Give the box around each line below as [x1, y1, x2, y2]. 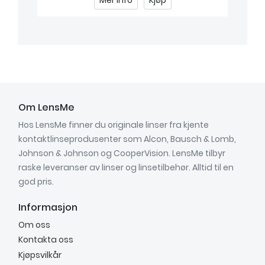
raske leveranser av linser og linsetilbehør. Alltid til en [18, 161, 234, 174]
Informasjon [18, 200, 77, 214]
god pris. [18, 176, 54, 188]
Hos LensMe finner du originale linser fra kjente [18, 119, 209, 131]
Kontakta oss [18, 234, 73, 246]
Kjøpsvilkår [18, 248, 62, 261]
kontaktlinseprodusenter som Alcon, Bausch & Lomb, [18, 133, 236, 146]
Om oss [18, 218, 50, 231]
